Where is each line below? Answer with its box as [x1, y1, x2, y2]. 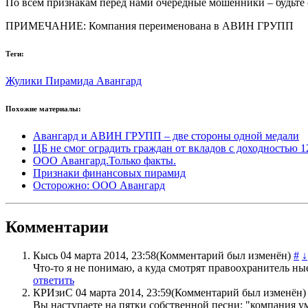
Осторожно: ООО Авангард [33, 179, 165, 191]
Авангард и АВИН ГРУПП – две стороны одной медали [33, 129, 299, 142]
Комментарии [5, 217, 109, 236]
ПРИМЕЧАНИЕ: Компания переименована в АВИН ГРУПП [5, 19, 294, 32]
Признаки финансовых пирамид [33, 166, 186, 179]
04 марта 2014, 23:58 [60, 250, 156, 262]
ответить [33, 274, 74, 287]
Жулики [5, 74, 45, 87]
